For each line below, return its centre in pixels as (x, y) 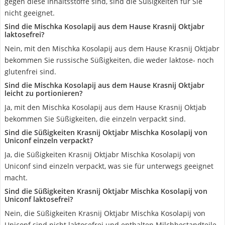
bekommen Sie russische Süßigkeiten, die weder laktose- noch (109, 60)
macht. (16, 178)
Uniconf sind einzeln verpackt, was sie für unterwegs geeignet (109, 166)
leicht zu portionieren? (43, 93)
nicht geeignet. (30, 13)
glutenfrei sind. (30, 72)
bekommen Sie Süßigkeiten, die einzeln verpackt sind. (95, 119)
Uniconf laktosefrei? (39, 199)
